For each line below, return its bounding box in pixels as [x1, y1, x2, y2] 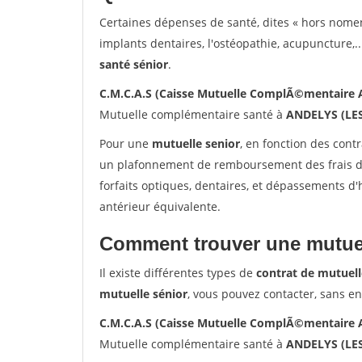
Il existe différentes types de [99, 265, 256, 280]
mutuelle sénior [99, 286, 187, 301]
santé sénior [99, 57, 168, 72]
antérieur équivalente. [99, 199, 221, 214]
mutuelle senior [152, 136, 240, 151]
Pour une [99, 136, 152, 151]
